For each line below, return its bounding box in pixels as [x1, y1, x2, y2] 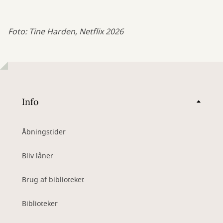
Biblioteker [22, 199, 58, 210]
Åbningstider [22, 127, 66, 138]
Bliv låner [22, 151, 53, 162]
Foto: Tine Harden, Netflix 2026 [8, 26, 123, 38]
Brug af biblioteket [22, 175, 84, 186]
